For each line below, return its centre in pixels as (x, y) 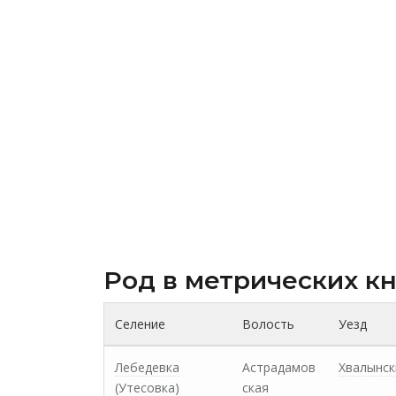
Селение (140, 324)
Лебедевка (147, 367)
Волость (268, 324)
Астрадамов (279, 367)
